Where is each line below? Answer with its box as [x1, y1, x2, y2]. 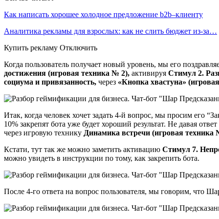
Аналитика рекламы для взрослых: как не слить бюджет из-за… [4, 26, 217, 35]
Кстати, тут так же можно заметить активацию [4, 145, 162, 153]
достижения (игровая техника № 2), [4, 68, 131, 77]
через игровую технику [4, 128, 84, 137]
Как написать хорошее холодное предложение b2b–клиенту [4, 10, 203, 19]
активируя [131, 68, 168, 77]
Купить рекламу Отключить [4, 43, 97, 52]
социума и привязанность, [4, 77, 98, 86]
